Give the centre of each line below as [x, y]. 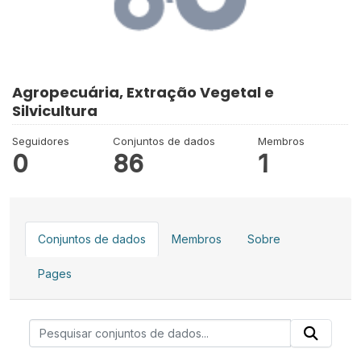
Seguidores [41, 141]
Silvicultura [55, 111]
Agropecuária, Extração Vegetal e [143, 93]
